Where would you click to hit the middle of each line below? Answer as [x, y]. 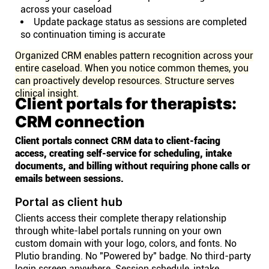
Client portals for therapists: [126, 104]
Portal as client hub [69, 202]
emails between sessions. [69, 179]
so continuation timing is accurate [93, 35]
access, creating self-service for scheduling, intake [123, 153]
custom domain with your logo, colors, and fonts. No [126, 243]
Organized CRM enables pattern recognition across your [134, 56]
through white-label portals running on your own [118, 231]
